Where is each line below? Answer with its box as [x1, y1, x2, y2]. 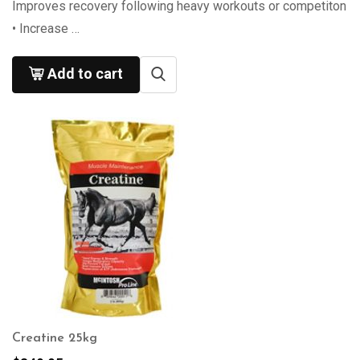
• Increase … [12, 21, 80, 36]
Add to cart [47, 65, 123, 82]
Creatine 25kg [12, 332, 97, 345]
